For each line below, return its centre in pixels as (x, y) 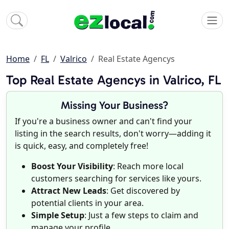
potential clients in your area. (87, 203)
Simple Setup (58, 215)
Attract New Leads (69, 191)
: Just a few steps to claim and (141, 215)
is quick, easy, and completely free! (82, 146)
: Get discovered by (143, 191)
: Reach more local (148, 166)
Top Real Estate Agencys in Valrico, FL (114, 80)
